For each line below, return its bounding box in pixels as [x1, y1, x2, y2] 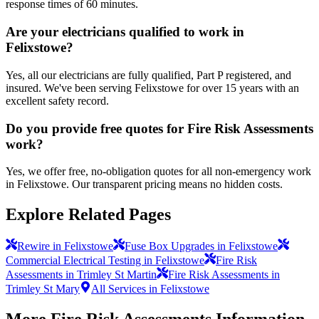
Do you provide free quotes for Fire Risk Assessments [6, 120, 313, 136]
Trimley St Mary [6, 283, 80, 296]
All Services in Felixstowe [91, 283, 209, 296]
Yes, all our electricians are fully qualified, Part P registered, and [6, 68, 291, 81]
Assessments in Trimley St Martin [6, 268, 157, 281]
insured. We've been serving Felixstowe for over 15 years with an [6, 81, 299, 94]
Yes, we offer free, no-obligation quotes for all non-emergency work [6, 165, 311, 178]
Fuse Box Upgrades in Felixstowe [125, 240, 278, 253]
